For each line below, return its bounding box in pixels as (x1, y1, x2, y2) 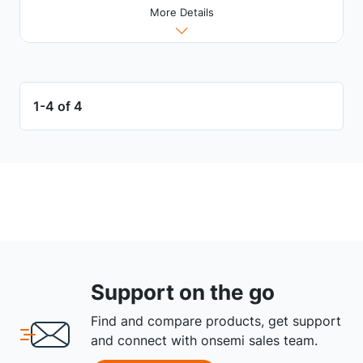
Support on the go (91, 279, 275, 305)
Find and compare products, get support (91, 312, 341, 329)
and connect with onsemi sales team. (91, 331, 318, 348)
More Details (149, 5, 214, 19)
